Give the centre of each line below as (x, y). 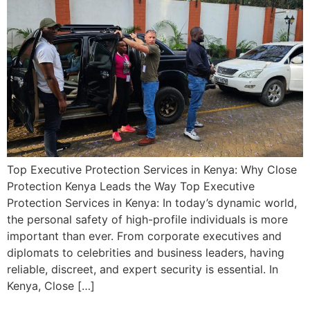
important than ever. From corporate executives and (144, 236)
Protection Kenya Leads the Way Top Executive (131, 186)
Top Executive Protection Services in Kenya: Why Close (152, 169)
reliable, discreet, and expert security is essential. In (143, 269)
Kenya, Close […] (51, 285)
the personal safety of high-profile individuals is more (147, 219)
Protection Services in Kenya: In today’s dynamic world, (152, 202)
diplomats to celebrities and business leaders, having (146, 252)
